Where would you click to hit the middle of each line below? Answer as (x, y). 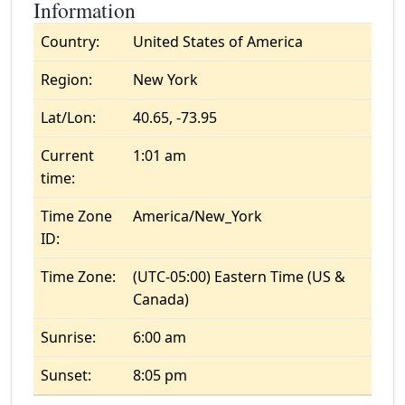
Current (67, 155)
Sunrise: (68, 337)
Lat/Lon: (68, 118)
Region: (66, 80)
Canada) (161, 299)
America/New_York (198, 216)
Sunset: (66, 375)
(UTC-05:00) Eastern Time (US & (239, 277)
